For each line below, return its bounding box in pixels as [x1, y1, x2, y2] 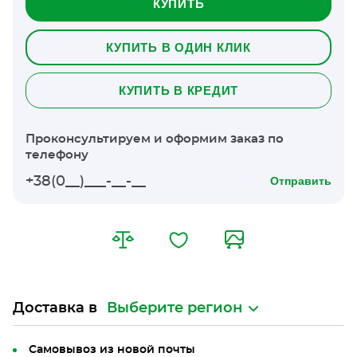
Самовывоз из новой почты [29, 344, 195, 355]
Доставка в [13, 301, 97, 316]
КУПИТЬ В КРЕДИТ [118, 84, 239, 97]
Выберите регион [107, 301, 242, 316]
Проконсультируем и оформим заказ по [25, 133, 284, 145]
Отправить [270, 175, 331, 187]
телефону [25, 149, 88, 161]
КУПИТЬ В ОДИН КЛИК [106, 41, 251, 54]
